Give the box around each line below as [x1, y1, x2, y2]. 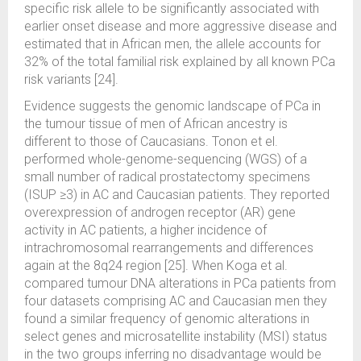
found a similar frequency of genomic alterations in [24, 311, 309, 326]
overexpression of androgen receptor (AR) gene [24, 205, 296, 220]
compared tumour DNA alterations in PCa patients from [24, 276, 336, 291]
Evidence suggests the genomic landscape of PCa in [24, 98, 321, 114]
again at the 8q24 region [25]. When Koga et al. [24, 258, 288, 273]
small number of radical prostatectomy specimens [24, 169, 310, 185]
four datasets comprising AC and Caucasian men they [24, 293, 327, 309]
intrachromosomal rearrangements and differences [24, 240, 313, 255]
